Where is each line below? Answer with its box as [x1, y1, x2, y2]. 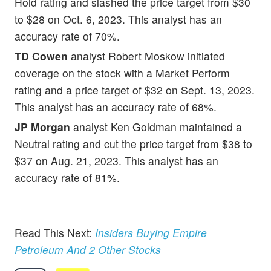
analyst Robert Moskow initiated [68, 48, 225, 64]
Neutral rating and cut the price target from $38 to [15, 135, 252, 151]
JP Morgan [15, 119, 70, 134]
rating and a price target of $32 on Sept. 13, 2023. [15, 82, 255, 97]
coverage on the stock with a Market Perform [15, 65, 230, 80]
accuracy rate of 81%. [15, 169, 120, 185]
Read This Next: [15, 225, 95, 241]
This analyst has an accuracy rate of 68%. [15, 99, 217, 114]
